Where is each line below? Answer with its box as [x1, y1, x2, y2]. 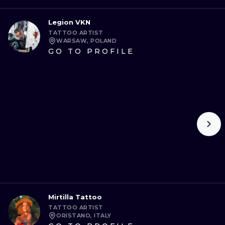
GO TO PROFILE [48, 47, 135, 56]
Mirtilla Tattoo [48, 193, 102, 201]
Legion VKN [48, 18, 90, 26]
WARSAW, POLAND [56, 37, 117, 44]
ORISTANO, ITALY [56, 212, 111, 219]
